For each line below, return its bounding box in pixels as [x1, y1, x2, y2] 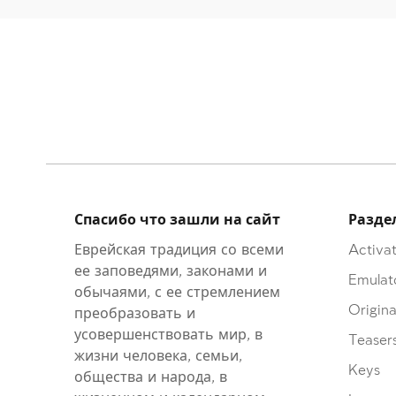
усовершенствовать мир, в [74, 327, 263, 343]
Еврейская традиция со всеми [74, 242, 284, 258]
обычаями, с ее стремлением [74, 285, 280, 301]
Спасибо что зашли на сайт [74, 212, 280, 228]
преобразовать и [74, 306, 195, 322]
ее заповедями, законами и [74, 263, 267, 279]
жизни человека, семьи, [74, 348, 242, 364]
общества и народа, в [74, 369, 227, 385]
